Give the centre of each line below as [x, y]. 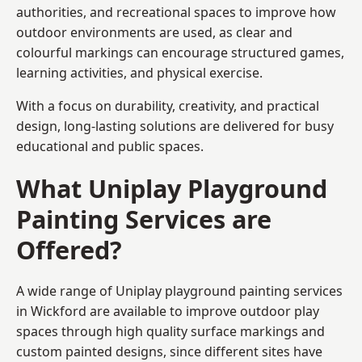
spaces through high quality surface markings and [170, 331]
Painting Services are [144, 219]
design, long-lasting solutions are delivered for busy [175, 126]
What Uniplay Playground [172, 188]
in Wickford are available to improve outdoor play [168, 311]
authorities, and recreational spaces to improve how [176, 12]
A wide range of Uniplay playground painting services [179, 290]
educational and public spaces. [110, 146]
